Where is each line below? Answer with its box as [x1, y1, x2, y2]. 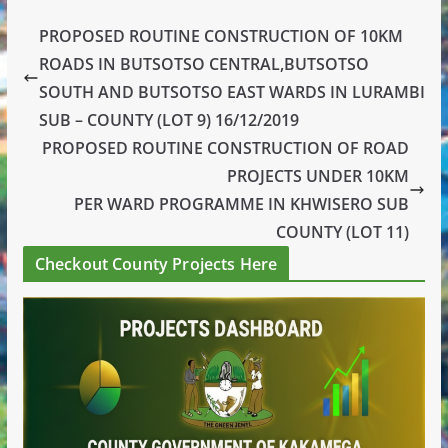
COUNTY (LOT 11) [276, 220, 410, 243]
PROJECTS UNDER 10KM [227, 164, 410, 187]
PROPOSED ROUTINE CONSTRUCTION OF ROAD [42, 136, 410, 159]
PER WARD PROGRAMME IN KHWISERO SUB [74, 192, 410, 215]
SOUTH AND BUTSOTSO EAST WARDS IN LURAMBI [38, 80, 425, 103]
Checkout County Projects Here [34, 252, 278, 275]
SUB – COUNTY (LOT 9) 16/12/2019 [38, 108, 299, 131]
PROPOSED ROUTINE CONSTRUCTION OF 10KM [38, 24, 403, 47]
